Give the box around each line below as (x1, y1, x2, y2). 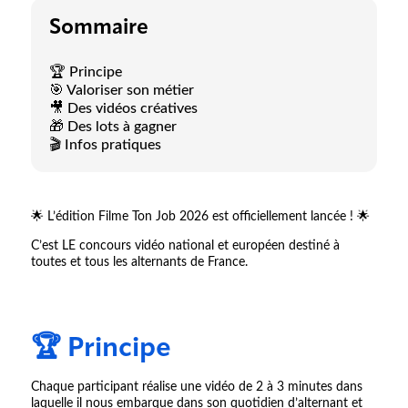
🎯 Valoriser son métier (48, 83, 194, 98)
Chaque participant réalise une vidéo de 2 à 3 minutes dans (30, 381, 362, 394)
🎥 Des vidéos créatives (48, 101, 198, 117)
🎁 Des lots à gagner (48, 119, 177, 135)
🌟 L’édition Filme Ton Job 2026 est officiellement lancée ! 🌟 (30, 210, 370, 224)
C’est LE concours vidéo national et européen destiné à (30, 240, 340, 253)
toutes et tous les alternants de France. (30, 256, 248, 270)
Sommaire (48, 18, 148, 40)
